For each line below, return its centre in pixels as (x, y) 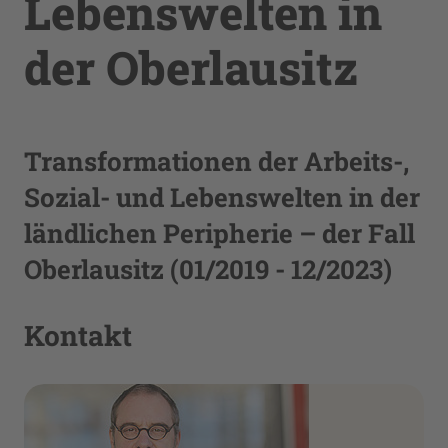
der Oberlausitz (191, 67)
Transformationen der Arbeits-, (216, 161)
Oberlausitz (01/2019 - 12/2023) (208, 269)
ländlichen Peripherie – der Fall (219, 233)
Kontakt (78, 335)
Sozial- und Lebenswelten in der (222, 197)
